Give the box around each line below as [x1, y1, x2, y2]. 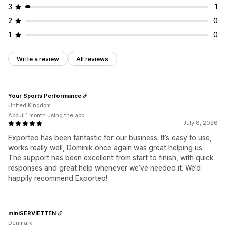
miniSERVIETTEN [8, 209, 56, 217]
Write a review [17, 55, 59, 63]
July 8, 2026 [183, 119, 218, 127]
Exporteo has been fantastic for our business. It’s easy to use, [8, 133, 212, 142]
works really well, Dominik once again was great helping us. [8, 143, 204, 152]
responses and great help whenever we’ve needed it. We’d [8, 163, 201, 173]
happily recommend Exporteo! [8, 174, 107, 183]
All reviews [76, 55, 108, 63]
